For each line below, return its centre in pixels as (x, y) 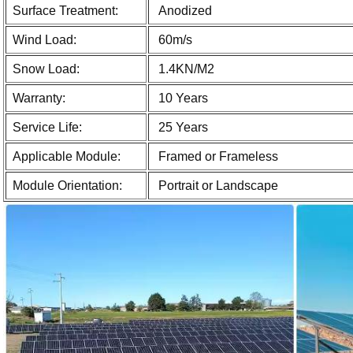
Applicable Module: (66, 156)
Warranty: (39, 98)
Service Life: (47, 127)
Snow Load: (46, 69)
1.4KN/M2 (184, 69)
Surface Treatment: (65, 10)
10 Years (181, 98)
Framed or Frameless (216, 156)
